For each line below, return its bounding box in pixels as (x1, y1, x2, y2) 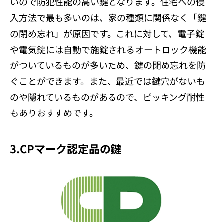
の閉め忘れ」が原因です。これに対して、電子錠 (10, 26, 204, 40)
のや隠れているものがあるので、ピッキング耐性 (10, 90, 205, 103)
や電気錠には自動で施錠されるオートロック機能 (10, 42, 206, 55)
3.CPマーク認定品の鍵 (10, 140, 121, 156)
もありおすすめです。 (10, 106, 98, 119)
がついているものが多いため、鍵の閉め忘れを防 (10, 58, 206, 71)
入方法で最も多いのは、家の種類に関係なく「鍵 (10, 10, 206, 24)
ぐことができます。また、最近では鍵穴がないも (10, 74, 205, 87)
